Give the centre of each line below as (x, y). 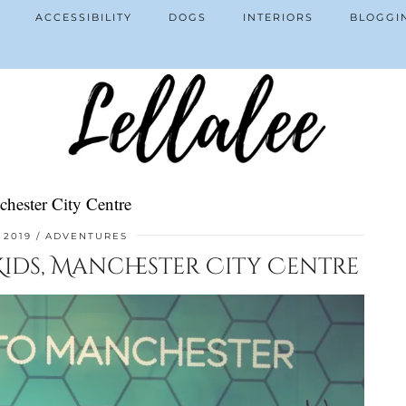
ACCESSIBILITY (84, 17)
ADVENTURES (87, 237)
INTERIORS (278, 17)
